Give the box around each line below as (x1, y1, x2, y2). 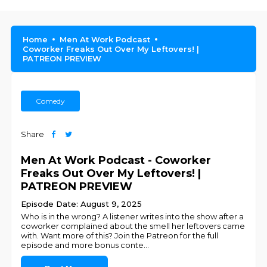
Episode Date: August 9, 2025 (21, 199, 142, 209)
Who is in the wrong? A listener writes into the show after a (21, 212, 244, 221)
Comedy (36, 97, 66, 105)
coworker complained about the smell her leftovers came (21, 221, 246, 231)
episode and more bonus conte (21, 240, 144, 250)
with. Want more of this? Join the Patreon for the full (21, 231, 219, 240)
